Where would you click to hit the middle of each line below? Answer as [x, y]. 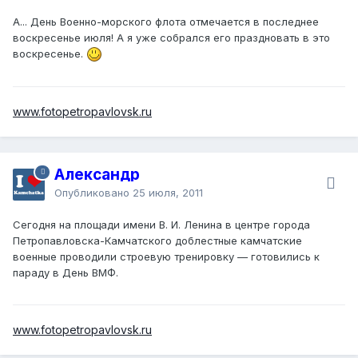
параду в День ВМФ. [66, 272]
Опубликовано [93, 192]
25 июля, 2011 [168, 192]
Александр [97, 174]
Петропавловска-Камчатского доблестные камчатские [157, 240]
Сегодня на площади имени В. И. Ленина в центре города [161, 224]
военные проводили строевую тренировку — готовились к [166, 256]
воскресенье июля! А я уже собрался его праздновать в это [171, 37]
